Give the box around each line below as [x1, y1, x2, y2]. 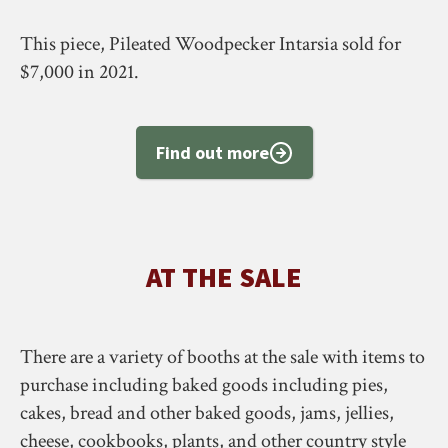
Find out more [155, 141, 269, 164]
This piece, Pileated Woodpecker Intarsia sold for [20, 31, 401, 57]
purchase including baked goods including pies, [20, 372, 388, 398]
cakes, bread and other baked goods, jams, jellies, [20, 400, 394, 426]
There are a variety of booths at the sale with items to [20, 344, 425, 370]
